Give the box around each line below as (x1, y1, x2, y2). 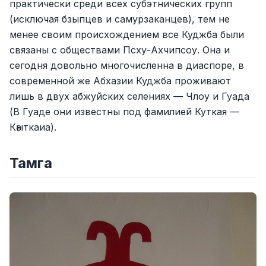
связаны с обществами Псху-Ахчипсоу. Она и (9, 44, 230, 56)
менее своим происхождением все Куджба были (9, 28, 244, 40)
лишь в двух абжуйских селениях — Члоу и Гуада (9, 90, 249, 102)
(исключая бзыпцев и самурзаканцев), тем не (9, 13, 230, 25)
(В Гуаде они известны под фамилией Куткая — (9, 106, 239, 118)
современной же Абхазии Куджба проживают (9, 75, 231, 87)
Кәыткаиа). (9, 121, 56, 133)
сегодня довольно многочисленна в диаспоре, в (9, 59, 244, 71)
